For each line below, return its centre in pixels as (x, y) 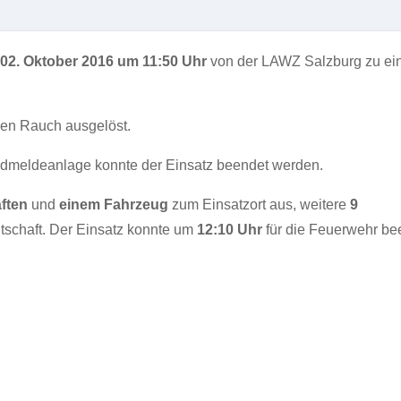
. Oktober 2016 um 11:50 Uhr (111, 61)
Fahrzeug (134, 205)
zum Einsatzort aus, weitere (261, 205)
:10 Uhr (238, 230)
